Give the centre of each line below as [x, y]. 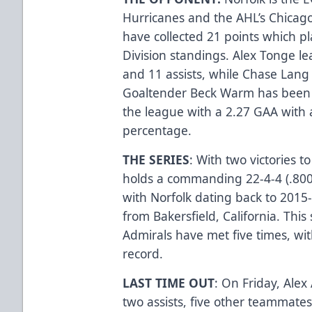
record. [145, 253]
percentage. [157, 130]
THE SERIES [156, 159]
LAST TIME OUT [169, 282]
